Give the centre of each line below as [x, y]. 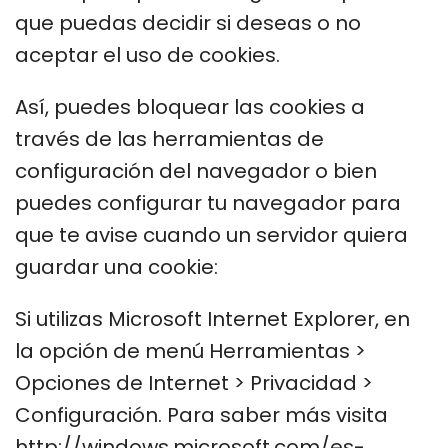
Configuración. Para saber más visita [201, 414]
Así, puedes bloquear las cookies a [190, 106]
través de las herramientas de [169, 138]
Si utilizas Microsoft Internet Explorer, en [212, 318]
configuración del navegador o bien [196, 170]
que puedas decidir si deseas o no [188, 22]
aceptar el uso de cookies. [150, 54]
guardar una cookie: [116, 266]
